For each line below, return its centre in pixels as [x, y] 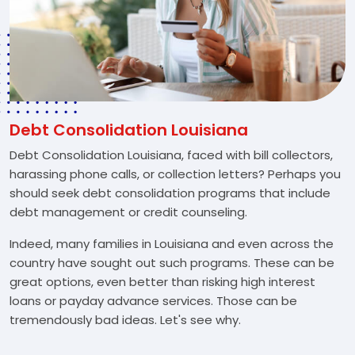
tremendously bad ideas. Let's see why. [125, 320]
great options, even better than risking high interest [162, 282]
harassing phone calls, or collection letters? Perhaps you [175, 174]
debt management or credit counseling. [128, 212]
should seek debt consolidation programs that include [170, 193]
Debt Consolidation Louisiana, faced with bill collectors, [171, 155]
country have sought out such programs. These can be [172, 263]
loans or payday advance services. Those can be [153, 301]
